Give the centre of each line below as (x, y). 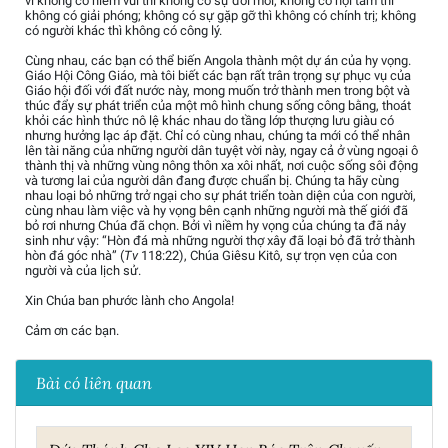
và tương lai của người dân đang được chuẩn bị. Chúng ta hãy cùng (212, 180)
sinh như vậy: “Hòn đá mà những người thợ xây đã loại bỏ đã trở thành (220, 240)
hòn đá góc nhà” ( (74, 255)
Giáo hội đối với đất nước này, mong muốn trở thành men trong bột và (217, 90)
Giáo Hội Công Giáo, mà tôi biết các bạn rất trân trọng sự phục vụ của (218, 75)
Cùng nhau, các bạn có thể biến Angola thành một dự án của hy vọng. (218, 60)
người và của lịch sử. (83, 270)
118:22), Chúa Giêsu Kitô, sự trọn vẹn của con (267, 255)
